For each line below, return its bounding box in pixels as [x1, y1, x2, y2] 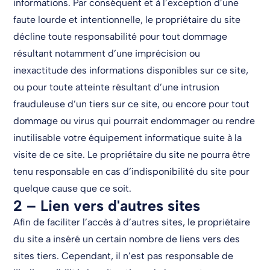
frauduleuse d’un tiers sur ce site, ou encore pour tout [13, 98, 250, 110]
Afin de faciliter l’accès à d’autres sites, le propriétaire [13, 216, 251, 228]
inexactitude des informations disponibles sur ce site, [13, 64, 249, 76]
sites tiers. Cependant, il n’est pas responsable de [13, 250, 234, 262]
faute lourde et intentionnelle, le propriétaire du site [13, 13, 241, 25]
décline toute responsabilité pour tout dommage [13, 30, 228, 42]
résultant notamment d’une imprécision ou [13, 47, 201, 59]
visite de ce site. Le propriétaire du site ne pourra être [13, 148, 251, 160]
